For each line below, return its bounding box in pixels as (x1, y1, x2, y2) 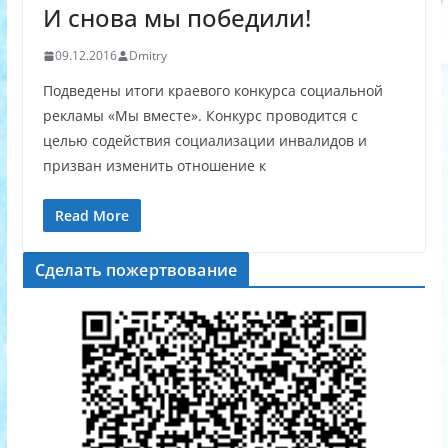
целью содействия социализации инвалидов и (42, 131, 367, 151)
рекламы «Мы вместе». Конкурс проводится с (42, 106, 358, 126)
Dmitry (128, 47, 167, 65)
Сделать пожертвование (34, 259, 238, 282)
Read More (54, 206, 129, 226)
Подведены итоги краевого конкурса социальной (42, 81, 383, 101)
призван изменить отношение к (42, 156, 266, 176)
